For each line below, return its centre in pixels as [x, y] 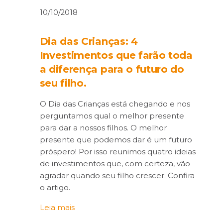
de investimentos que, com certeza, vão [115, 164]
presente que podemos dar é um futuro [116, 140]
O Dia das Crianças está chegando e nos [115, 104]
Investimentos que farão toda [116, 56]
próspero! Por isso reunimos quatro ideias [117, 152]
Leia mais [57, 208]
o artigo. [55, 188]
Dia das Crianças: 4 [89, 42]
